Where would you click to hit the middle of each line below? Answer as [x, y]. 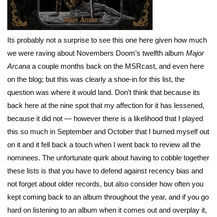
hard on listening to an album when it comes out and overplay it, [107, 210]
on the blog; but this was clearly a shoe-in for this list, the [96, 79]
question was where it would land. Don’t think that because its [104, 93]
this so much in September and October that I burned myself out [108, 132]
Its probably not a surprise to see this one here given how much [107, 40]
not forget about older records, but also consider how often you [105, 184]
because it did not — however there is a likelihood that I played [105, 119]
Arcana [19, 66]
